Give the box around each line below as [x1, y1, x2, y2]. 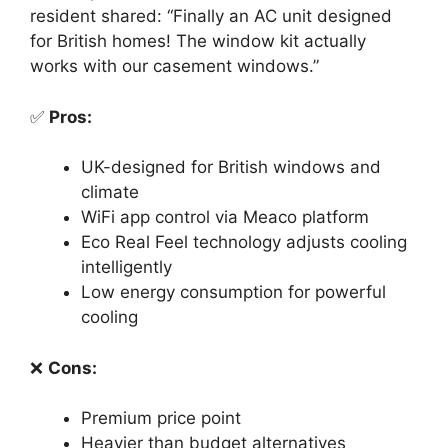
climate [81, 182, 139, 202]
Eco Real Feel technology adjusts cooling [81, 232, 407, 252]
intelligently [81, 257, 172, 277]
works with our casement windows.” [30, 56, 319, 76]
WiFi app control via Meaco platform [81, 207, 369, 227]
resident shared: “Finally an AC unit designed [30, 6, 392, 26]
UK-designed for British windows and [81, 157, 381, 177]
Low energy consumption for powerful [81, 282, 386, 302]
